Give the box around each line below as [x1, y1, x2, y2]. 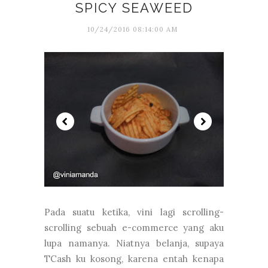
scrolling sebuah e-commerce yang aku [44, 221, 224, 233]
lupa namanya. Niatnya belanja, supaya [44, 237, 224, 249]
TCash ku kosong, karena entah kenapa [44, 252, 224, 264]
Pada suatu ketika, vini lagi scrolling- [44, 206, 224, 218]
